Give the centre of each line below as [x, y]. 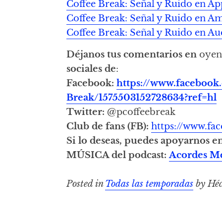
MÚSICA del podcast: [118, 155]
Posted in [86, 184]
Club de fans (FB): [109, 126]
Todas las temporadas [149, 184]
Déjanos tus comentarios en [133, 54]
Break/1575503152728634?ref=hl [142, 97]
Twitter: [87, 111]
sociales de [91, 68]
